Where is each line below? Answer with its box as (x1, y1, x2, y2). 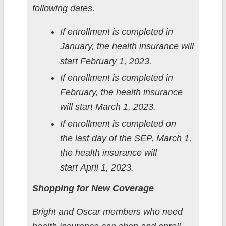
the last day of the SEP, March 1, (60, 133, 192, 144)
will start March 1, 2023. (60, 102, 163, 112)
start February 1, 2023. (60, 56, 152, 67)
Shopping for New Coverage (32, 183, 154, 194)
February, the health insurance (60, 87, 183, 98)
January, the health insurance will (60, 41, 194, 52)
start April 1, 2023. (60, 162, 134, 173)
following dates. (32, 3, 95, 14)
